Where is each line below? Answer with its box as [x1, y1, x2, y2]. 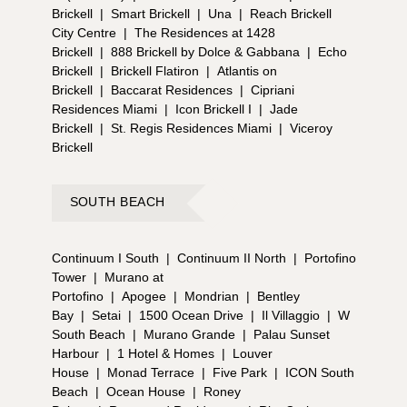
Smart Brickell [110, 6, 190, 22]
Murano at [104, 270, 164, 285]
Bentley [256, 289, 300, 304]
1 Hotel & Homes [116, 346, 214, 362]
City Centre [51, 25, 116, 41]
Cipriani [250, 83, 294, 98]
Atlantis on [216, 64, 277, 79]
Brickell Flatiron [110, 64, 199, 79]
